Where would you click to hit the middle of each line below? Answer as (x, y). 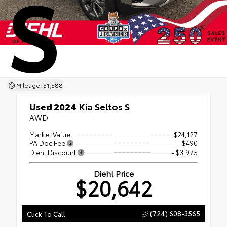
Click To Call (46, 214)
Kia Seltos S (103, 106)
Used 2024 (53, 106)
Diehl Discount (53, 152)
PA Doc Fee (48, 143)
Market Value (50, 134)
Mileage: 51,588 (39, 85)
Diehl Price (113, 173)
